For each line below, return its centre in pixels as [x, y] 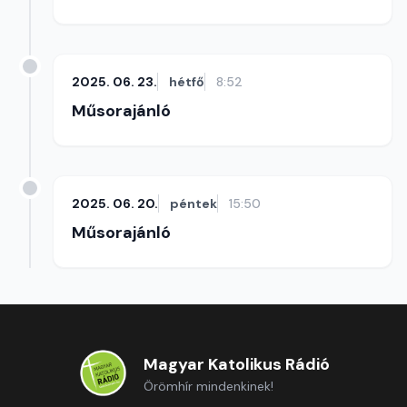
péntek [194, 203]
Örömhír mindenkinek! [208, 386]
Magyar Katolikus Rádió [236, 364]
